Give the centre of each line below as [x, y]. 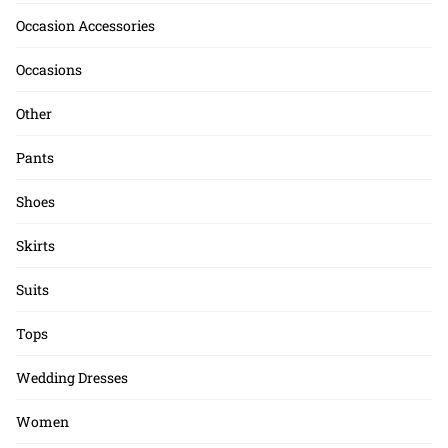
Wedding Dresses [72, 377]
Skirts [35, 245]
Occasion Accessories [85, 25]
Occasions [49, 69]
